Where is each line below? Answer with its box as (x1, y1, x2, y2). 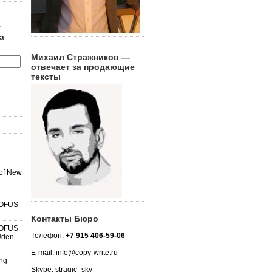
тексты (31, 72, 61, 81)
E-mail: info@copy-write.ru (31, 248, 118, 257)
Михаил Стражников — (31, 52, 130, 62)
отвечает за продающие (31, 62, 135, 72)
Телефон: (31, 231, 66, 240)
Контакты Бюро (31, 213, 98, 223)
